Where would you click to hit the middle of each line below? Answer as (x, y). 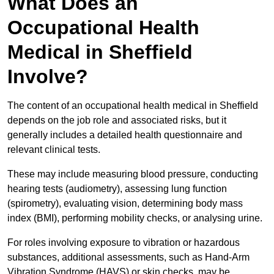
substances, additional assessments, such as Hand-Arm (128, 257)
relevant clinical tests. (55, 150)
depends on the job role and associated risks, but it (117, 120)
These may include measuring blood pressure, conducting (133, 174)
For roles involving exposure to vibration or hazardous (124, 243)
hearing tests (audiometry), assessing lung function (117, 189)
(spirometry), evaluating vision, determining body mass (125, 204)
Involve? (48, 77)
